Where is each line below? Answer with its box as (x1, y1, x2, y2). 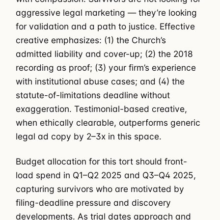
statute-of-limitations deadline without (16, 90, 170, 101)
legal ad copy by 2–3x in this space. (16, 131, 162, 142)
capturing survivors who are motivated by (16, 183, 184, 194)
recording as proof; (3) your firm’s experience (16, 62, 196, 73)
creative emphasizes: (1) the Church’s (16, 35, 166, 46)
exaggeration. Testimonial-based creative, (16, 104, 187, 114)
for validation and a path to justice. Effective (16, 21, 195, 32)
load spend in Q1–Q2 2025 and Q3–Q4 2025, (16, 169, 196, 180)
